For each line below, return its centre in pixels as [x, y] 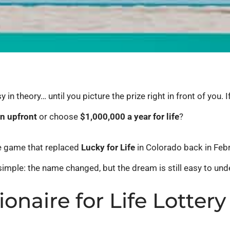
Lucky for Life [108, 148]
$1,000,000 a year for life [130, 117]
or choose [59, 117]
